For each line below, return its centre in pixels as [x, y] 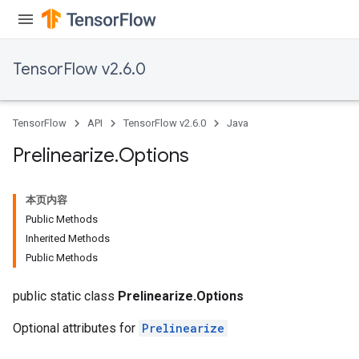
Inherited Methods [68, 238]
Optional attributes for [76, 328]
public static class [65, 296]
